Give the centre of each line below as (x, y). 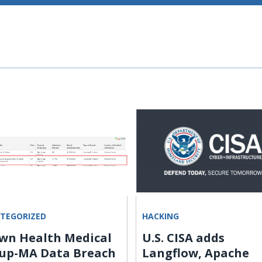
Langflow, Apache (196, 253)
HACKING (161, 216)
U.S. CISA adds (183, 238)
